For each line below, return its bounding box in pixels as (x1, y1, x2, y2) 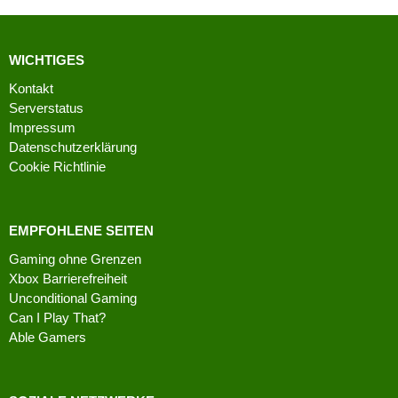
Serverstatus (9, 100, 84, 115)
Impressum (9, 120, 76, 135)
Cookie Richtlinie (9, 159, 106, 174)
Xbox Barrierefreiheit (9, 271, 127, 286)
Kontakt (9, 81, 53, 96)
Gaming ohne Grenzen (9, 251, 141, 267)
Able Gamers (9, 330, 86, 345)
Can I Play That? (9, 310, 106, 325)
